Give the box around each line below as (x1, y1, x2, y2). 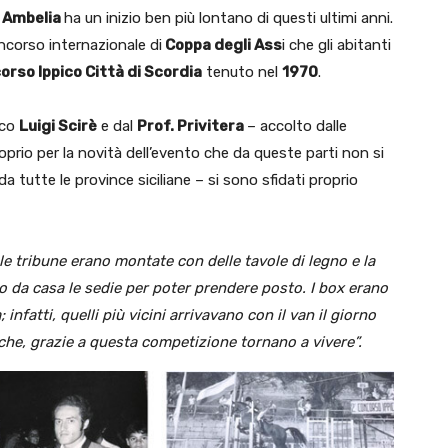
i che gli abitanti (282, 35, 391, 54)
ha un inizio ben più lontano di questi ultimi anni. (64, 8, 393, 27)
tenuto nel (202, 62, 282, 81)
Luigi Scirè (19, 116, 97, 135)
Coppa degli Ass (162, 35, 282, 54)
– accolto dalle (247, 116, 347, 135)
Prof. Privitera (137, 116, 247, 135)
